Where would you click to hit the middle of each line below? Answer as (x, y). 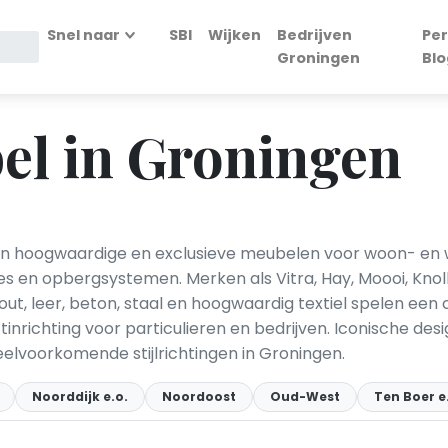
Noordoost (199, 396)
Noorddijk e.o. (80, 396)
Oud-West (305, 396)
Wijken (234, 35)
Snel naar (83, 35)
